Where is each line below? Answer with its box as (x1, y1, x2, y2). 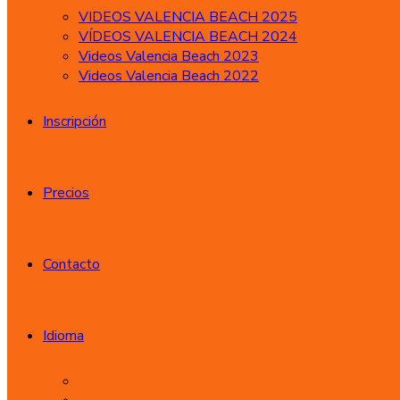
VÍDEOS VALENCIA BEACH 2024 (79, 27, 297, 46)
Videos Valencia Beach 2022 (79, 66, 259, 86)
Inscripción (43, 112, 106, 131)
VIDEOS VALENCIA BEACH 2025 (79, 7, 297, 27)
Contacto (43, 254, 100, 274)
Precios (43, 183, 89, 203)
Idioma (43, 326, 84, 346)
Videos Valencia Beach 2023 (79, 46, 259, 66)
